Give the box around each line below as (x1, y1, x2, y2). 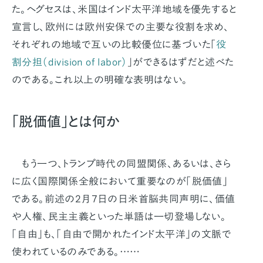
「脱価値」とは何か (12, 114, 120, 129)
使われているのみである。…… (12, 247, 140, 257)
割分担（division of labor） (12, 57, 127, 68)
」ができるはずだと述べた (127, 57, 234, 68)
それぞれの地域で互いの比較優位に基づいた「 (12, 39, 217, 50)
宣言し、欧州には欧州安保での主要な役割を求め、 (12, 22, 230, 32)
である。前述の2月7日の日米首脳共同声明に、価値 (12, 194, 235, 204)
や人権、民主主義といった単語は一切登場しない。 (12, 211, 227, 222)
